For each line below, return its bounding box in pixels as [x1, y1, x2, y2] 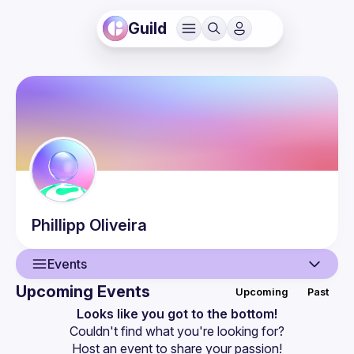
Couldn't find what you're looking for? [70, 323, 284, 339]
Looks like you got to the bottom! [77, 306, 277, 322]
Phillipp [32, 216, 85, 235]
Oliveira [89, 216, 147, 235]
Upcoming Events [16, 282, 150, 301]
